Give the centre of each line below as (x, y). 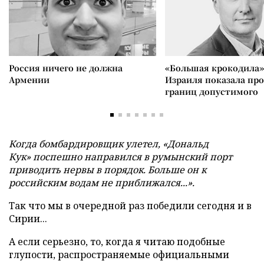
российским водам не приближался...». (102, 183)
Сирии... (28, 219)
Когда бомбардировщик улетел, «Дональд (109, 144)
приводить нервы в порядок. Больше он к (108, 170)
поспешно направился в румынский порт (133, 157)
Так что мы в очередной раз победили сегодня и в (130, 206)
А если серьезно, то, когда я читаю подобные (117, 242)
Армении (29, 80)
